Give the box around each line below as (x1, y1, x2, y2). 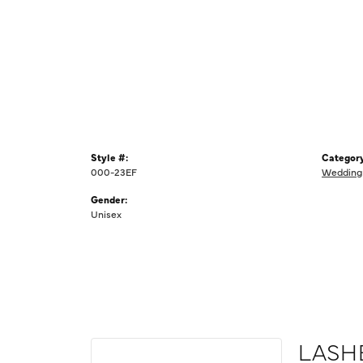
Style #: (91, 150, 128, 164)
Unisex (91, 207, 122, 221)
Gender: (91, 192, 127, 207)
